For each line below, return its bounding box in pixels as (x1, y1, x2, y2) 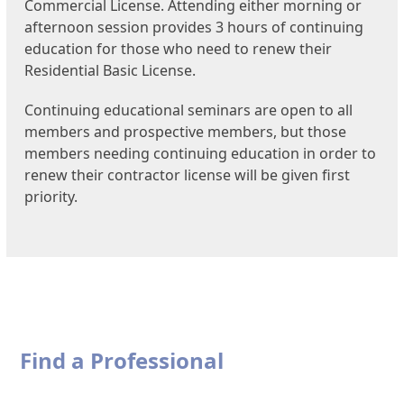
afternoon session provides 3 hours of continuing (24, 17, 364, 38)
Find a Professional (20, 345, 225, 376)
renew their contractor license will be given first (24, 165, 351, 186)
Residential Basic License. (24, 60, 197, 81)
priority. (24, 187, 78, 207)
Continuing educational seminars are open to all (24, 100, 353, 121)
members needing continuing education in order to (24, 143, 377, 164)
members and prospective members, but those (24, 122, 347, 142)
